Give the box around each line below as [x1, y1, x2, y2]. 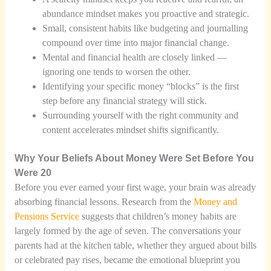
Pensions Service [14, 211, 79, 222]
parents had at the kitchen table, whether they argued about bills [14, 240, 256, 251]
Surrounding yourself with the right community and [42, 109, 239, 120]
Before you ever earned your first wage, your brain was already [14, 182, 256, 193]
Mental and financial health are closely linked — [42, 51, 227, 62]
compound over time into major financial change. [42, 37, 230, 48]
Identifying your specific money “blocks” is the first [42, 80, 240, 91]
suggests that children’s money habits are [79, 211, 237, 222]
